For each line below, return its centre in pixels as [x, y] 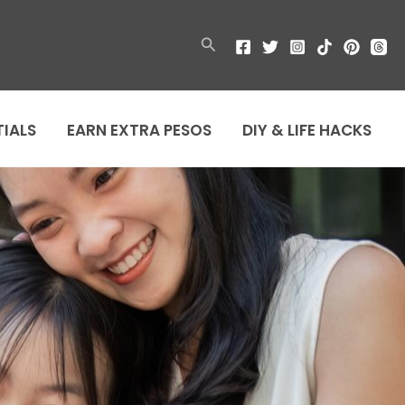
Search [221, 43]
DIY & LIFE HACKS [307, 130]
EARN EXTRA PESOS [139, 130]
